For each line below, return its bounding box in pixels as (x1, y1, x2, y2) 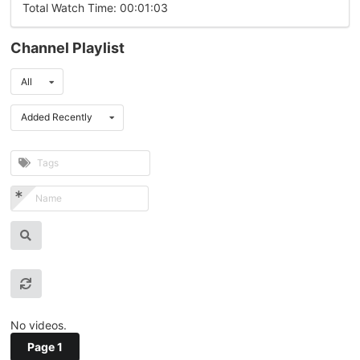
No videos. (10, 318, 67, 333)
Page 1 (27, 340, 63, 354)
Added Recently (21, 111, 92, 124)
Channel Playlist (10, 39, 125, 57)
